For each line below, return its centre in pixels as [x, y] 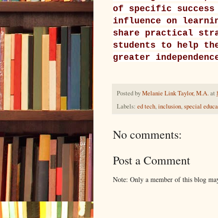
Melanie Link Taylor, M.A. [175, 93]
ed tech [146, 107]
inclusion [170, 107]
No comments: [147, 135]
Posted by [129, 93]
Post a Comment [152, 160]
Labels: [127, 107]
